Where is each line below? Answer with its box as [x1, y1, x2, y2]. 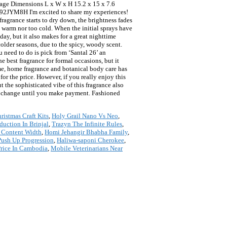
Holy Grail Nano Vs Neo [52, 112, 118, 120]
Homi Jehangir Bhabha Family [45, 128, 128, 136]
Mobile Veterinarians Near [51, 144, 123, 153]
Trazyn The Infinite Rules [52, 120, 122, 128]
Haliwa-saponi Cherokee [57, 136, 124, 144]
